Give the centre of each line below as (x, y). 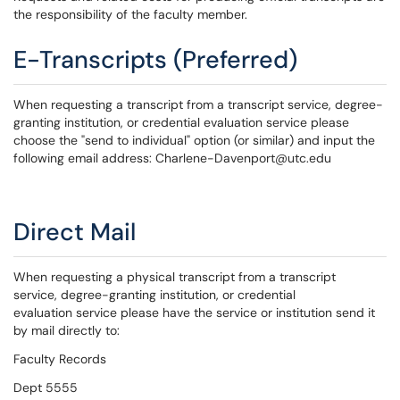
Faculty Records (60, 359)
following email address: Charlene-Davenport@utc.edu (172, 158)
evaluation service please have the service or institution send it (194, 312)
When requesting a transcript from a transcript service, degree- (198, 104)
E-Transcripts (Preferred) (155, 59)
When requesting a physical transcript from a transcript (175, 277)
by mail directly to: (67, 330)
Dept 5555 (46, 387)
